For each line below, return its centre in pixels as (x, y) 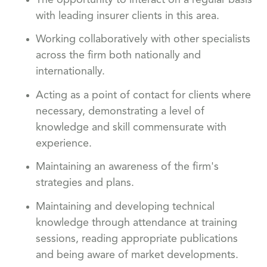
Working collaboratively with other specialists (143, 40)
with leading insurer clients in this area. (128, 16)
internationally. (70, 72)
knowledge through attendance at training (136, 223)
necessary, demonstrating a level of (120, 111)
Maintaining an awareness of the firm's (127, 167)
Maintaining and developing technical (125, 207)
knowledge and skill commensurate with (131, 127)
